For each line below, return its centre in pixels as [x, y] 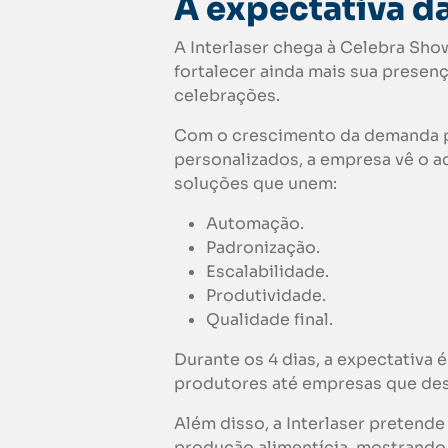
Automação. [255, 224]
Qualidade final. [269, 320]
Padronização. [263, 248]
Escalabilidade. [267, 272]
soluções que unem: [255, 184]
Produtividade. [266, 296]
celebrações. [227, 96]
